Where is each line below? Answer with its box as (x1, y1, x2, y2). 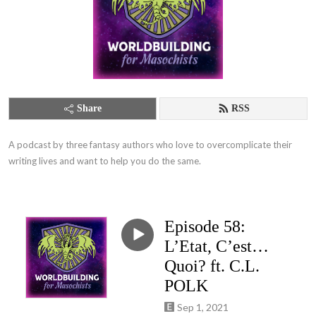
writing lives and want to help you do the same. (8, 155, 201, 166)
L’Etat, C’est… (164, 237, 269, 255)
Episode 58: (164, 217, 245, 236)
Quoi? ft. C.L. (164, 257, 260, 275)
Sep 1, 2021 (177, 300, 229, 313)
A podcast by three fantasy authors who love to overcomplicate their (8, 139, 292, 150)
